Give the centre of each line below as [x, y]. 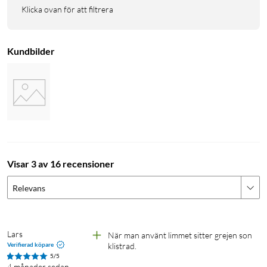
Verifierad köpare [30, 245]
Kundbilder [31, 51]
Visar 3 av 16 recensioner [61, 164]
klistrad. [122, 246]
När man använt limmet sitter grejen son [180, 235]
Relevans [29, 188]
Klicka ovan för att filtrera [67, 10]
